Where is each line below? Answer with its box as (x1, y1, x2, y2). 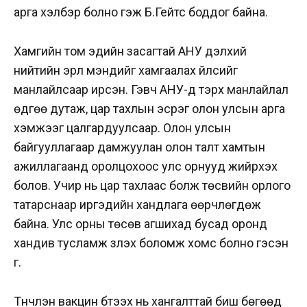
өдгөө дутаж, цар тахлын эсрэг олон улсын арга (14, 101, 285, 116)
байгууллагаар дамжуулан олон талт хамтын (14, 139, 265, 154)
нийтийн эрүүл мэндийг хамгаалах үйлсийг (14, 62, 238, 77)
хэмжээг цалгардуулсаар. (14, 120, 163, 135)
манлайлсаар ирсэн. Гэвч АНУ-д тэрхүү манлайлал (14, 82, 288, 97)
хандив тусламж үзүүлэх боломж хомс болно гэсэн (14, 235, 288, 250)
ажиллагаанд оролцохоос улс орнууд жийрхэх (14, 158, 278, 173)
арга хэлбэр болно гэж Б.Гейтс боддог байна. (14, 4, 268, 19)
